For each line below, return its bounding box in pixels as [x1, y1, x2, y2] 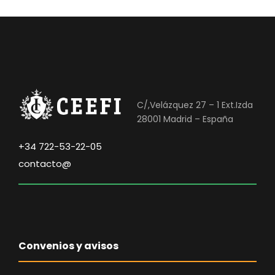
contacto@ [18, 157, 71, 170]
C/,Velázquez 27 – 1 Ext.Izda [137, 99, 253, 111]
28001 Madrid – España [137, 113, 233, 125]
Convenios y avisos [18, 239, 118, 253]
